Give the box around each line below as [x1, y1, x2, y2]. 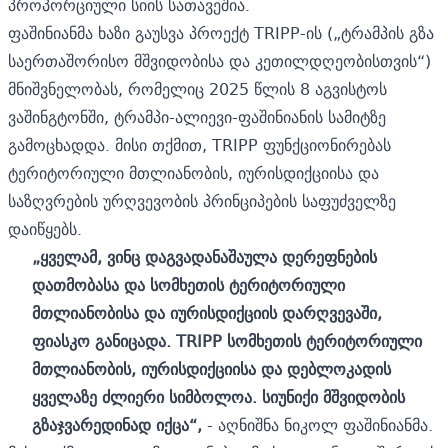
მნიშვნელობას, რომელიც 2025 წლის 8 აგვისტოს [8, 74, 387, 103]
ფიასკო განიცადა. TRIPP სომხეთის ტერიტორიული [32, 326, 422, 355]
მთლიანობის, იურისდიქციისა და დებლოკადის [32, 354, 391, 383]
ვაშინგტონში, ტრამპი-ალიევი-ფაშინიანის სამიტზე [8, 102, 386, 131]
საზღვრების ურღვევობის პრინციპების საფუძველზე [8, 186, 396, 215]
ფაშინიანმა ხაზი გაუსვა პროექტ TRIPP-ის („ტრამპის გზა [8, 18, 434, 47]
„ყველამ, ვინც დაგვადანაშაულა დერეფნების [32, 242, 377, 271]
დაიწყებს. [8, 214, 82, 243]
